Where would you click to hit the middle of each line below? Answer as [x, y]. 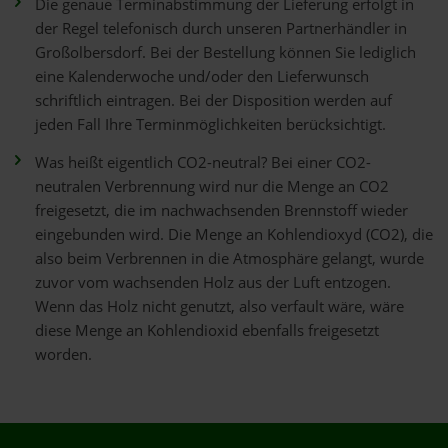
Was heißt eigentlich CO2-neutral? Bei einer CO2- [203, 162]
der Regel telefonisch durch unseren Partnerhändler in [221, 28]
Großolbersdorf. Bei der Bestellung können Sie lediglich [225, 52]
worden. [63, 354]
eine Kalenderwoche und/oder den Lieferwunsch [202, 76]
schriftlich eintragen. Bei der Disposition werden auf [213, 100]
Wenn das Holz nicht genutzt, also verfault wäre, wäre [219, 306]
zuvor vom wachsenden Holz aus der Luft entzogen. [213, 282]
